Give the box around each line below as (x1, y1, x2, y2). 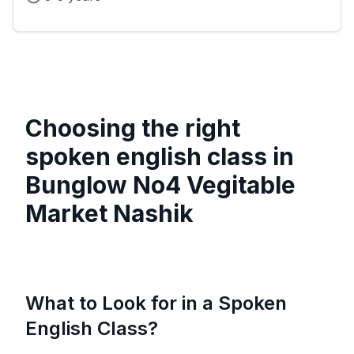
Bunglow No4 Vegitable (25, 171, 296, 200)
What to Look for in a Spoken (25, 292, 287, 315)
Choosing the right (25, 114, 240, 143)
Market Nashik (25, 199, 194, 228)
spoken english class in (25, 142, 294, 171)
